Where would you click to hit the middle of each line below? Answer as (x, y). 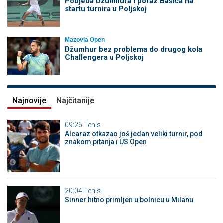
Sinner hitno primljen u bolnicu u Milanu (129, 199)
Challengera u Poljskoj (104, 57)
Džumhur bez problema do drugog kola (133, 49)
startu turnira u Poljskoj (106, 9)
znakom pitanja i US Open (106, 142)
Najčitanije (75, 101)
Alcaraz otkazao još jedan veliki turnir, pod (133, 134)
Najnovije (29, 101)
